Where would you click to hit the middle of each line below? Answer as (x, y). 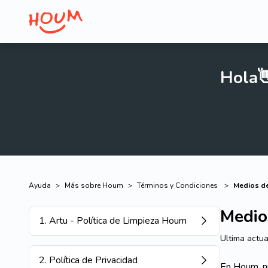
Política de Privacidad (93, 260)
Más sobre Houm (94, 185)
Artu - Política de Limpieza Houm (118, 221)
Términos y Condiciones (178, 185)
